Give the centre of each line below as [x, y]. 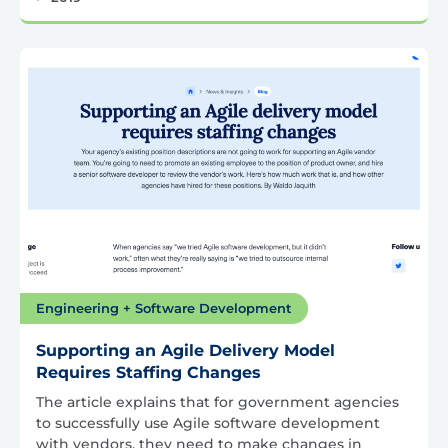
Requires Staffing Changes [148, 372]
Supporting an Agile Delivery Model [185, 350]
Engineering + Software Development [164, 307]
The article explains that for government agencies [217, 401]
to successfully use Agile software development [208, 422]
